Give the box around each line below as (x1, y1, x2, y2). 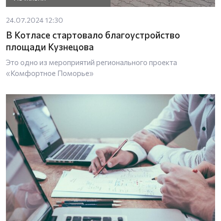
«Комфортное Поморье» (6, 68, 94, 77)
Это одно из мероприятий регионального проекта (6, 57, 177, 67)
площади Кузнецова (6, 40, 94, 52)
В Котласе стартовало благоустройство (6, 29, 180, 40)
